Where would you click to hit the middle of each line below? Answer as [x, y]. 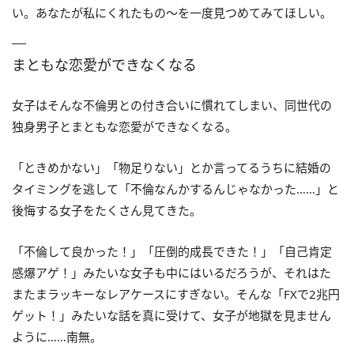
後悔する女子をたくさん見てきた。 [107, 210]
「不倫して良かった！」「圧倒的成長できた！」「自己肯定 [172, 251]
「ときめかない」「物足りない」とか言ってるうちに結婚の [171, 167]
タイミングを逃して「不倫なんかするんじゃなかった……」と [175, 188]
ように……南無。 [57, 336]
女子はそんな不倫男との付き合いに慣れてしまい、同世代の [172, 105]
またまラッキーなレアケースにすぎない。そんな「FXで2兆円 [176, 294]
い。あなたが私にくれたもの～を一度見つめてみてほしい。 [172, 12]
